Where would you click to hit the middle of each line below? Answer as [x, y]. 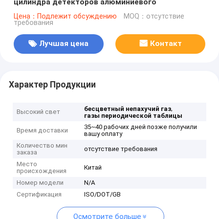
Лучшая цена [64, 44]
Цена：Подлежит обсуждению [65, 16]
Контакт [166, 44]
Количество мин [42, 146]
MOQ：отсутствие [154, 16]
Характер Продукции [52, 84]
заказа [27, 153]
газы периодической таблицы [133, 116]
